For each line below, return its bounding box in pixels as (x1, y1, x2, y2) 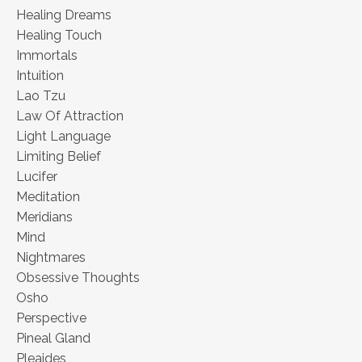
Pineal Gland (16, 330, 90, 347)
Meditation (16, 189, 80, 205)
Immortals (16, 48, 78, 64)
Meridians (16, 209, 73, 225)
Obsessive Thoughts (16, 270, 140, 286)
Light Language (16, 128, 111, 145)
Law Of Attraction (16, 108, 124, 124)
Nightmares (16, 250, 86, 266)
